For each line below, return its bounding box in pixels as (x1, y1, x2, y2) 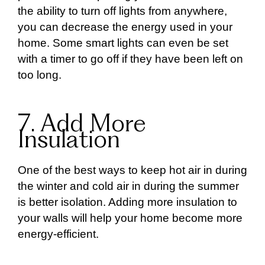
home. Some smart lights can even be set (18, 36, 228, 49)
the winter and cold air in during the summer (18, 179, 239, 192)
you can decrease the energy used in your (18, 20, 232, 33)
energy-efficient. (18, 227, 99, 240)
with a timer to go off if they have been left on (18, 52, 243, 65)
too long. (18, 68, 62, 81)
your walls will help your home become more (18, 211, 243, 224)
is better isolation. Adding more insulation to (18, 195, 237, 208)
